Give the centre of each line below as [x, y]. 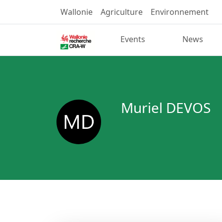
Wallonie [77, 12]
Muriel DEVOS [166, 107]
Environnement [180, 12]
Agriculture [122, 12]
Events [133, 39]
